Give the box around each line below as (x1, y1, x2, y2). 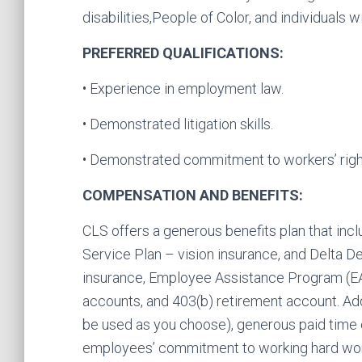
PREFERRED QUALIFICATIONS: (82, 44, 284, 61)
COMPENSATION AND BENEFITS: (82, 187, 303, 204)
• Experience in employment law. (82, 80, 284, 97)
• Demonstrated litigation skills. (82, 116, 273, 133)
